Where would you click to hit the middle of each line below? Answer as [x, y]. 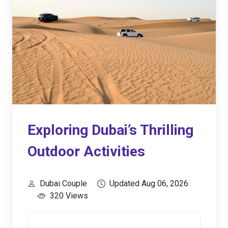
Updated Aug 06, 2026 [149, 183]
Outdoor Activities [86, 151]
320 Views [69, 196]
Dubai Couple [63, 183]
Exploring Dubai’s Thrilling [110, 130]
